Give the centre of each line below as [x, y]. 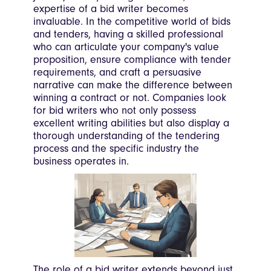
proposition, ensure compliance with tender [132, 60]
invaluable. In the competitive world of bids [132, 22]
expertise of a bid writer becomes [111, 9]
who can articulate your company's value [126, 47]
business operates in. [81, 162]
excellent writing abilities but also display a [131, 123]
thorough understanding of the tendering [126, 136]
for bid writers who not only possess [115, 111]
